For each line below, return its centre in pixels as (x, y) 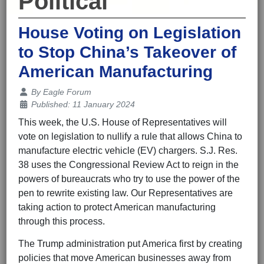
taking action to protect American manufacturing (117, 207)
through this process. (63, 222)
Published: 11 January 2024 (83, 105)
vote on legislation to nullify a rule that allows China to (130, 137)
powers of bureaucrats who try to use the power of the (129, 179)
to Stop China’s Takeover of (127, 52)
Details (32, 92)
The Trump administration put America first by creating (130, 244)
